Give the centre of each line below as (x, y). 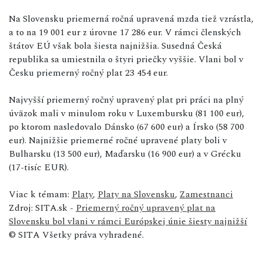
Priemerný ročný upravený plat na (146, 208)
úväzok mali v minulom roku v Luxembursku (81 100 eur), (127, 113)
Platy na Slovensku (136, 194)
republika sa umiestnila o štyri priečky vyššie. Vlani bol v (126, 59)
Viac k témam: (40, 194)
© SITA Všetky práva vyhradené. (76, 235)
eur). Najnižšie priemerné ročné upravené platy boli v (118, 140)
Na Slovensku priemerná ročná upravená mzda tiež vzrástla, (131, 18)
